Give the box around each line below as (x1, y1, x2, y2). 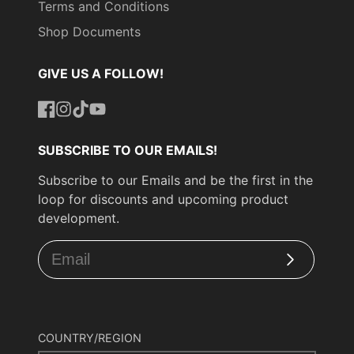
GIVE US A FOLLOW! (38, 66, 164, 82)
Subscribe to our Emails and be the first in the (38, 171, 313, 188)
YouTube (88, 118, 140, 134)
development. (38, 209, 119, 226)
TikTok (71, 118, 111, 134)
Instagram (54, 118, 114, 134)
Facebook (37, 118, 96, 134)
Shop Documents (38, 24, 141, 40)
